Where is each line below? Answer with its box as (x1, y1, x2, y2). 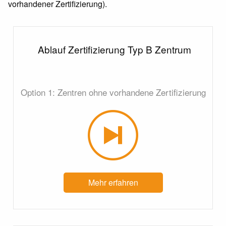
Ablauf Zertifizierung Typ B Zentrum (35, 42, 191, 56)
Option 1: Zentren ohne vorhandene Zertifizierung (20, 86, 206, 98)
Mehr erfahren (88, 177, 138, 188)
